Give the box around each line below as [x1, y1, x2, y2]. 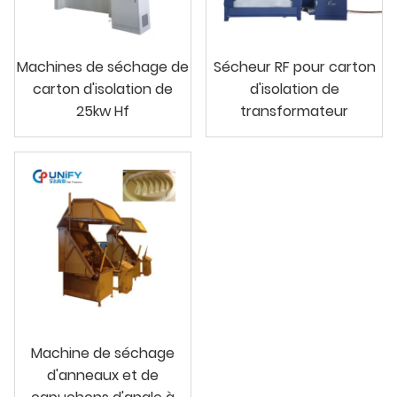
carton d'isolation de [33, 78, 173, 99]
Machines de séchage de [17, 56, 189, 77]
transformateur [240, 100, 348, 121]
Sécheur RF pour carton [213, 56, 376, 77]
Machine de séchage [31, 342, 175, 363]
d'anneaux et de [47, 364, 159, 385]
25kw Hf [76, 100, 129, 121]
